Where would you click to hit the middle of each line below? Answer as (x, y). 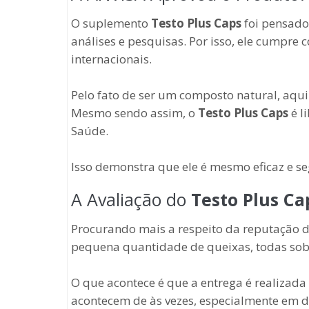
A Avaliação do (131, 199)
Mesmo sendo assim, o (134, 112)
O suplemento (111, 23)
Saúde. (90, 130)
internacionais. (111, 59)
